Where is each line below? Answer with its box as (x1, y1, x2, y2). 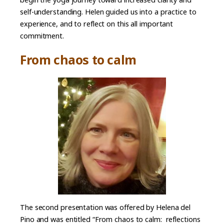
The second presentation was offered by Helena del (20, 202, 191, 212)
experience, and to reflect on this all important (20, 19, 173, 29)
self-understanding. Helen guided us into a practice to (20, 7, 196, 17)
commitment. (20, 31, 64, 41)
